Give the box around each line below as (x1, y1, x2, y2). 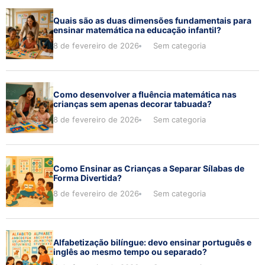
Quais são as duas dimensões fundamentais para (53, 15, 251, 25)
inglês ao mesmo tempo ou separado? (53, 246, 207, 257)
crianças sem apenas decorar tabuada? (53, 98, 212, 109)
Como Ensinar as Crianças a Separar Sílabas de (53, 163, 244, 173)
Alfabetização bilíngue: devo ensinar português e (53, 237, 251, 247)
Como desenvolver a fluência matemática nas (53, 89, 237, 99)
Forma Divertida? (53, 172, 122, 183)
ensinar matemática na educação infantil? (53, 24, 221, 35)
